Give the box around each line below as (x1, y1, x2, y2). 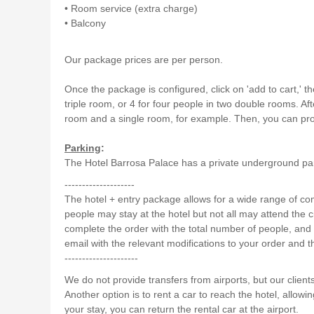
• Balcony (64, 17, 106, 29)
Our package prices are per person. (64, 53, 223, 65)
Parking (64, 142, 101, 153)
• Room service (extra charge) (64, 2, 198, 14)
